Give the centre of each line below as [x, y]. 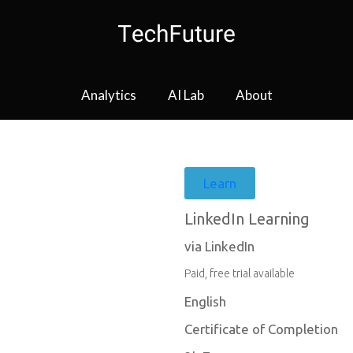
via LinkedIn [219, 246]
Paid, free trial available [240, 273]
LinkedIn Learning [247, 219]
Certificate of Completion [261, 329]
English [205, 301]
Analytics [108, 95]
